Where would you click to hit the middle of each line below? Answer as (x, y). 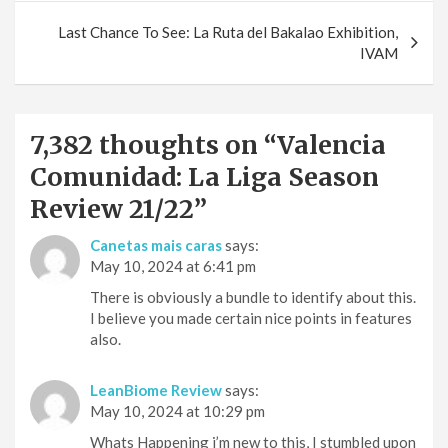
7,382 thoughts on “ (153, 144)
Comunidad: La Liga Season (204, 176)
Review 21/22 (112, 208)
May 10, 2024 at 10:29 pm (177, 410)
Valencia (331, 144)
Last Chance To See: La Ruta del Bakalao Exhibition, (228, 31)
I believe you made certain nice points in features (251, 317)
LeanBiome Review (156, 389)
